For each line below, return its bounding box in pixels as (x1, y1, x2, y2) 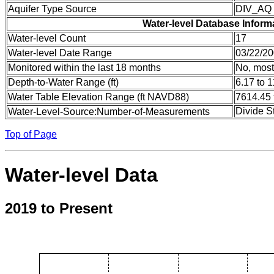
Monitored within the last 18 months (8, 62, 161, 73)
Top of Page (5, 128, 57, 139)
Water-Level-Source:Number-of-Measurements (8, 106, 210, 117)
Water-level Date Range (8, 47, 112, 58)
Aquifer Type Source (8, 3, 97, 14)
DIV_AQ (235, 3, 272, 14)
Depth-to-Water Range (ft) (8, 76, 119, 87)
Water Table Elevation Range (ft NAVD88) (8, 91, 189, 102)
